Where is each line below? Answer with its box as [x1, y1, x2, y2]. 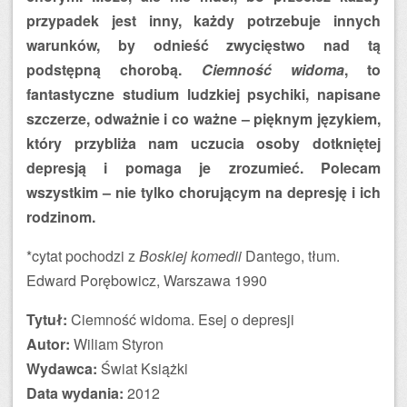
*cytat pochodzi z [26, 245, 139, 266]
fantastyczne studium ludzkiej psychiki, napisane [26, 84, 381, 104]
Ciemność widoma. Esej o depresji [67, 309, 294, 330]
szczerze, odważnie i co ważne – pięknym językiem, [26, 108, 381, 129]
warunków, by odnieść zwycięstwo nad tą [26, 35, 381, 55]
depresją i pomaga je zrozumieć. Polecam [26, 157, 381, 178]
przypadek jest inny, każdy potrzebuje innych [26, 10, 381, 31]
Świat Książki [97, 358, 188, 379]
